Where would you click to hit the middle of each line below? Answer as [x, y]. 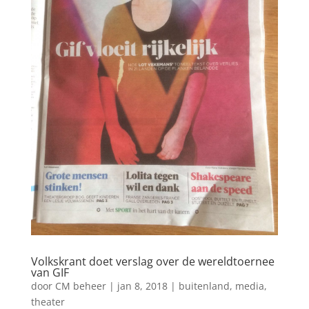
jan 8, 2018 [142, 286]
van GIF [50, 272]
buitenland [204, 286]
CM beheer [80, 286]
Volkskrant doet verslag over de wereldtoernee [152, 261]
